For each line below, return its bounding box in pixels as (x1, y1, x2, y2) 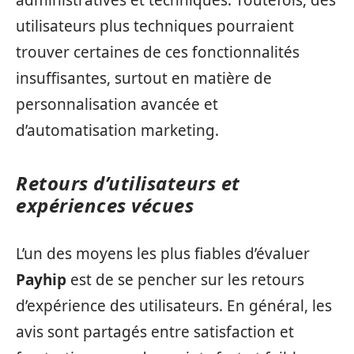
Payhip (16, 269, 66, 290)
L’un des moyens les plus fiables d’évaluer (16, 243, 310, 264)
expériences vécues (16, 192, 194, 218)
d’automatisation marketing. (16, 120, 219, 141)
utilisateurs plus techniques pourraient (16, 16, 294, 36)
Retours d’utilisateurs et (16, 170, 240, 196)
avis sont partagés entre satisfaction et (16, 321, 294, 342)
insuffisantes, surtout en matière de (16, 68, 272, 88)
